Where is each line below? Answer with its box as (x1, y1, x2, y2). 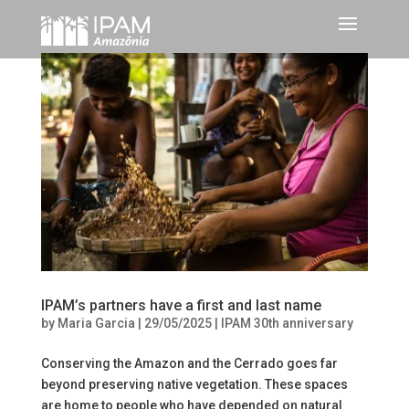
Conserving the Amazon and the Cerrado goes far (40, 355, 338, 371)
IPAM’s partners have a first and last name (40, 296, 321, 314)
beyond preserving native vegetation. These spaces (40, 376, 348, 392)
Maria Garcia (57, 315, 135, 330)
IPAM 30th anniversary (220, 315, 353, 330)
